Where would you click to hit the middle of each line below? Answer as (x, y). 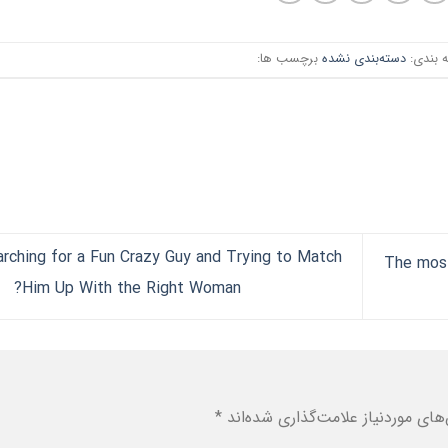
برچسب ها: (289, 58)
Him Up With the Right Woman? (131, 288)
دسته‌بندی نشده (363, 58)
